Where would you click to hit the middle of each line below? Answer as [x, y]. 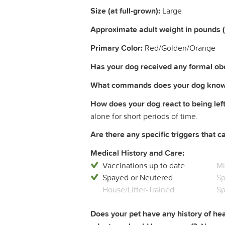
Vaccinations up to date [144, 165]
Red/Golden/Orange [179, 48]
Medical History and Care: [137, 153]
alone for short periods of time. [144, 116]
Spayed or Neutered [138, 178]
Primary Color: [117, 48]
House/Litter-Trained [138, 190]
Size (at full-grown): [125, 11]
